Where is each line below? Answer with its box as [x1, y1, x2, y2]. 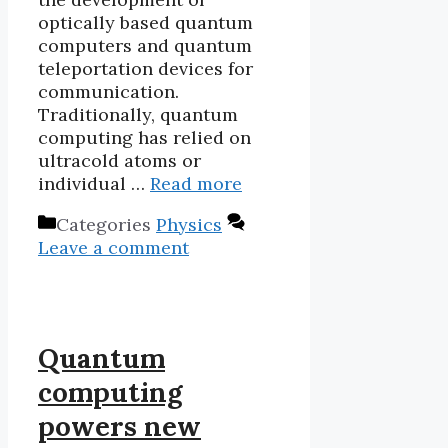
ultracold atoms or [38, 148, 201, 172]
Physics [156, 212, 222, 236]
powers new [38, 409, 201, 444]
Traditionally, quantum [38, 102, 238, 126]
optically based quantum [38, 10, 253, 34]
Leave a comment [38, 235, 189, 259]
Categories [56, 212, 156, 236]
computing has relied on [38, 125, 251, 149]
